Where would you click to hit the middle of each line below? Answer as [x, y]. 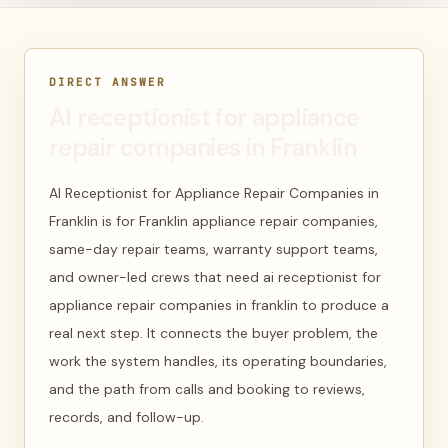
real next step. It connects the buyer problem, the [213, 333]
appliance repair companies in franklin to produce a [219, 305]
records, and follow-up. [126, 417]
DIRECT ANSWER [107, 82]
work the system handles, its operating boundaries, [218, 361]
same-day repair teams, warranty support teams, [213, 249]
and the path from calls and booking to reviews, [207, 389]
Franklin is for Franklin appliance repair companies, [213, 221]
